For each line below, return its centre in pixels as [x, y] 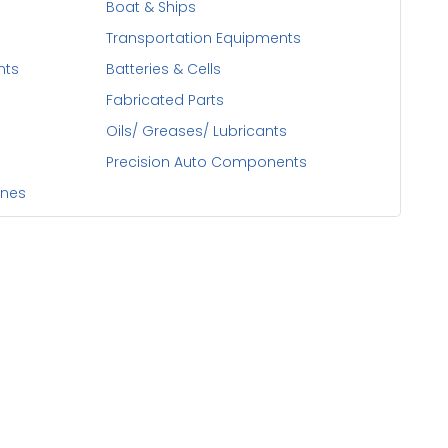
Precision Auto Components [207, 162]
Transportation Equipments [204, 38]
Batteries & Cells [164, 69]
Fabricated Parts [165, 100]
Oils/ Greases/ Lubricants [197, 131]
